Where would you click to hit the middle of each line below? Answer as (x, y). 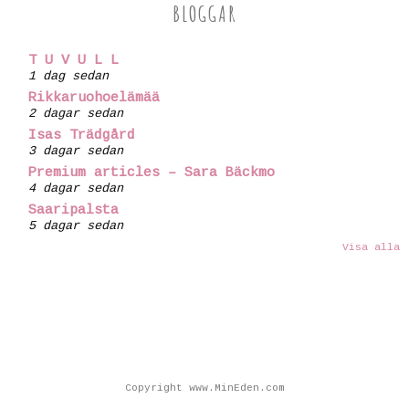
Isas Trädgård (82, 136)
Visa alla (371, 248)
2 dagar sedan (76, 114)
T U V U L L (73, 61)
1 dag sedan (68, 77)
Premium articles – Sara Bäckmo (152, 173)
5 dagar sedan (76, 226)
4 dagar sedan (76, 189)
